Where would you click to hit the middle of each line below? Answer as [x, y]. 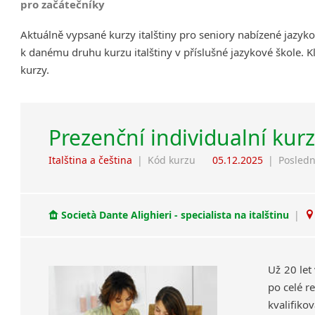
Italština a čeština [91, 160]
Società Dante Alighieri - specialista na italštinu [175, 215]
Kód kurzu [172, 160]
